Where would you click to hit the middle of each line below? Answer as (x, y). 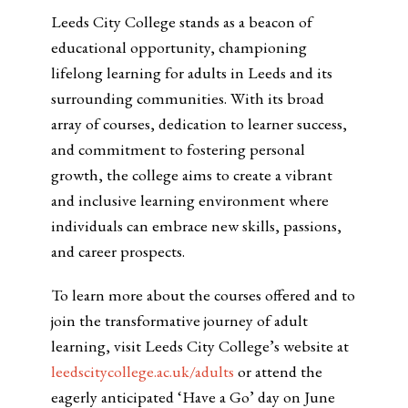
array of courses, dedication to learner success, (199, 124)
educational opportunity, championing (178, 47)
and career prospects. (117, 251)
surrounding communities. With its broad (187, 98)
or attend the (278, 372)
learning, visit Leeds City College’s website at (199, 346)
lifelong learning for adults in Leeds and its (191, 73)
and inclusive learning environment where (189, 200)
